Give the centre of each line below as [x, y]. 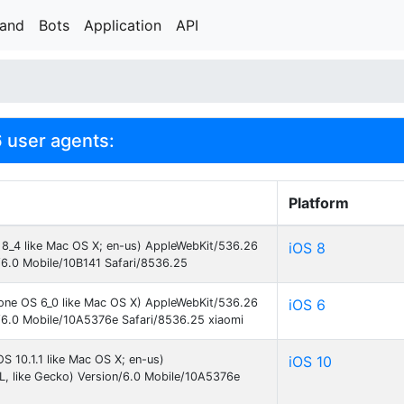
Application [123, 25]
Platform [319, 203]
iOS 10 [310, 362]
